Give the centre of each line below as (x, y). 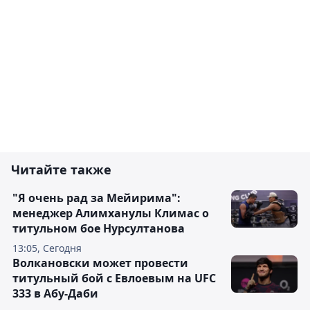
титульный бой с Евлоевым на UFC (114, 279)
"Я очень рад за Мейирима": (97, 198)
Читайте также (61, 170)
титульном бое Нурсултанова (99, 229)
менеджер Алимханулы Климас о (111, 213)
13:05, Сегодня (47, 248)
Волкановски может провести (100, 263)
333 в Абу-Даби (55, 294)
